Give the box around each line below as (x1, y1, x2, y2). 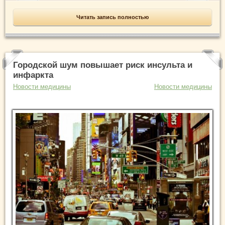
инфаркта (13, 70, 53, 80)
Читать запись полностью (76, 14, 149, 21)
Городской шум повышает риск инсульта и (13, 60, 192, 70)
